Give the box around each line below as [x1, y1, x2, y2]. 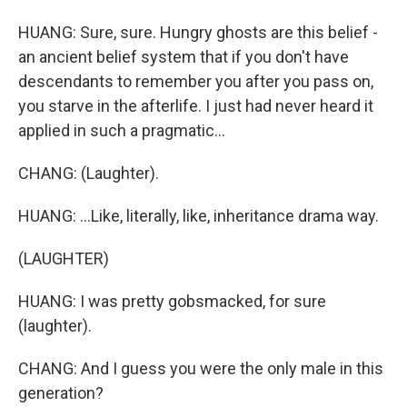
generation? [18, 383, 104, 402]
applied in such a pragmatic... [18, 121, 225, 140]
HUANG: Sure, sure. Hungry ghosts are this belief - [18, 23, 378, 42]
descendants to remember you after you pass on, [18, 72, 373, 91]
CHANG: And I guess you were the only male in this [18, 359, 383, 378]
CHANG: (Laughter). [18, 164, 159, 183]
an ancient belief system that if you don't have [18, 47, 349, 66]
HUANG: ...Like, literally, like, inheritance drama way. [18, 206, 379, 225]
